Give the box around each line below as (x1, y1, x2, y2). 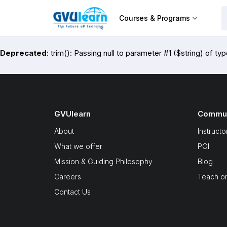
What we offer (54, 142, 102, 150)
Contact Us (54, 187, 91, 196)
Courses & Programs (119, 13, 190, 22)
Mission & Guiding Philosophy (54, 157, 153, 166)
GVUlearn (54, 109, 91, 119)
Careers (54, 172, 81, 181)
